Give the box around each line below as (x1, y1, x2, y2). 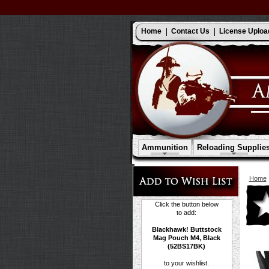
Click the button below (154, 201, 219, 208)
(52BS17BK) (168, 243, 205, 250)
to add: (177, 209, 196, 216)
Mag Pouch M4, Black (153, 234, 220, 241)
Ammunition (142, 143, 188, 152)
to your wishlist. (164, 259, 209, 267)
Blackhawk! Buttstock (151, 226, 222, 233)
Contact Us (171, 27, 210, 35)
